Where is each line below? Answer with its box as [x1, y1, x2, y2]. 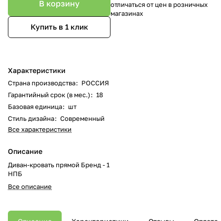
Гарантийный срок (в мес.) [8, 90, 90, 99]
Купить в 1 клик [30, 22, 88, 32]
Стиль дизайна [8, 114, 54, 122]
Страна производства [8, 78, 75, 87]
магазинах [110, 9, 143, 17]
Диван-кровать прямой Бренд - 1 [8, 160, 110, 169]
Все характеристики [8, 125, 72, 133]
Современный [60, 114, 105, 122]
